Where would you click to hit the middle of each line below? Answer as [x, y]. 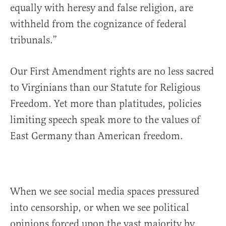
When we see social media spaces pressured [105, 192]
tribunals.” [34, 40]
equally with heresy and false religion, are [102, 8]
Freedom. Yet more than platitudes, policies [106, 104]
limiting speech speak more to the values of [105, 120]
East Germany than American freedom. [97, 136]
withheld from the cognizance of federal [98, 24]
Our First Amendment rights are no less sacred [112, 72]
